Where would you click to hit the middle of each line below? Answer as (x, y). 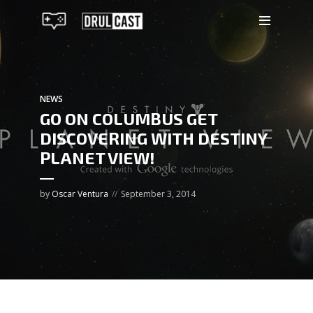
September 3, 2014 (158, 194)
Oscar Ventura (80, 194)
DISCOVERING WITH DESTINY (153, 138)
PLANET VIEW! (97, 157)
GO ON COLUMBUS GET (129, 118)
